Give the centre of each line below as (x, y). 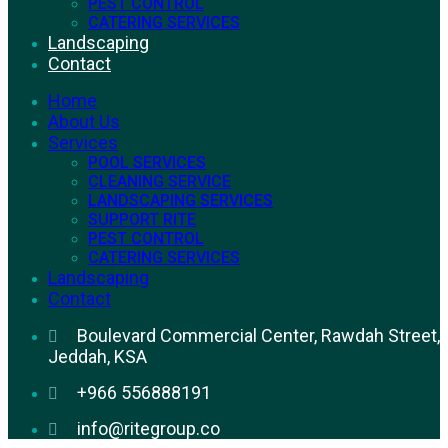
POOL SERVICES (147, 162)
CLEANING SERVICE (159, 181)
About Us (84, 121)
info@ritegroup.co (148, 428)
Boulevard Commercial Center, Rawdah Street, (258, 335)
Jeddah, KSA (97, 356)
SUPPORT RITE (142, 219)
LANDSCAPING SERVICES (180, 200)
